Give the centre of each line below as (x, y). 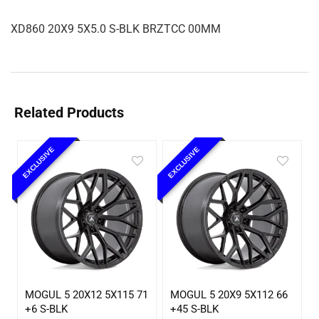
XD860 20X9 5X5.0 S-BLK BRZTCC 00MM (116, 29)
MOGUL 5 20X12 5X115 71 (87, 294)
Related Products (69, 113)
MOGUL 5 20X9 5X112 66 (229, 294)
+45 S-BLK (195, 309)
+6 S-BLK (47, 309)
